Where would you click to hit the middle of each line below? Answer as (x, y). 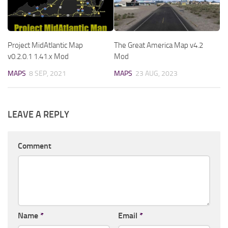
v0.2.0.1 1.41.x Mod (38, 56)
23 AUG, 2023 (156, 73)
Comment (35, 146)
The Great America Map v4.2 (159, 45)
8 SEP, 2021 (48, 73)
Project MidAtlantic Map (45, 45)
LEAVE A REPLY (38, 114)
